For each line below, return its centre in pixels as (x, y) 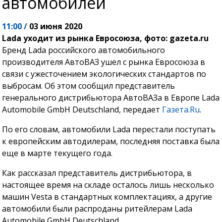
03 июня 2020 (56, 27)
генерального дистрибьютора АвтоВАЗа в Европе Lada (111, 98)
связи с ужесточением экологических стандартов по (104, 74)
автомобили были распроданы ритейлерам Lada (97, 209)
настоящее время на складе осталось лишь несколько (108, 185)
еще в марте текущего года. (57, 153)
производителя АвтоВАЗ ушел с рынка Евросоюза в (104, 62)
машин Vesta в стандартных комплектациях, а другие (107, 197)
